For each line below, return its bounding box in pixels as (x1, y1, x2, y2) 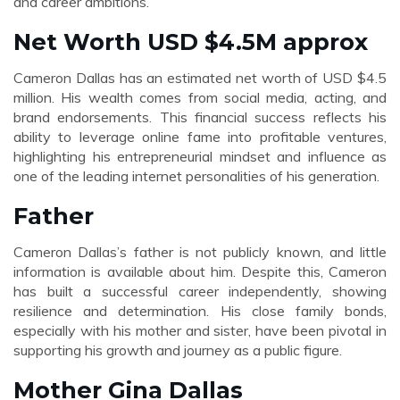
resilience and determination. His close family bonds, (13, 302, 387, 320)
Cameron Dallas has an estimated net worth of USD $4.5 (13, 69, 387, 87)
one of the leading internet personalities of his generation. (13, 167, 379, 185)
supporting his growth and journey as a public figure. (13, 341, 342, 359)
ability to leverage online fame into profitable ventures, (13, 128, 387, 146)
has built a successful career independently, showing (13, 282, 387, 300)
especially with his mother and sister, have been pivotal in (13, 321, 387, 339)
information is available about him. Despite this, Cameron (13, 262, 387, 280)
